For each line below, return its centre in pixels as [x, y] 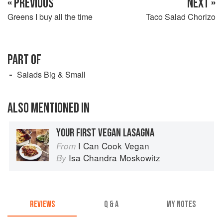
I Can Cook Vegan [114, 145]
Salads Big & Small [51, 74]
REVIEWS [42, 205]
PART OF [24, 60]
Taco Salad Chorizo [181, 16]
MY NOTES [181, 205]
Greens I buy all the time [50, 16]
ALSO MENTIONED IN [49, 108]
